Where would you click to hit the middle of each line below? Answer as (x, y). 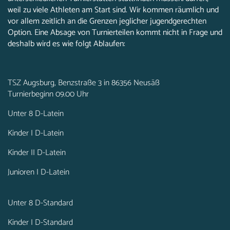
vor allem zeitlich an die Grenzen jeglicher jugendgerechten (107, 21)
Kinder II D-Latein (37, 153)
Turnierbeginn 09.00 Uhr (48, 94)
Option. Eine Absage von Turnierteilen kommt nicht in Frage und (115, 33)
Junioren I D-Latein (39, 172)
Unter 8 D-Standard (40, 203)
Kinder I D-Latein (36, 133)
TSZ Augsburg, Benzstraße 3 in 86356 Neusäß (84, 83)
